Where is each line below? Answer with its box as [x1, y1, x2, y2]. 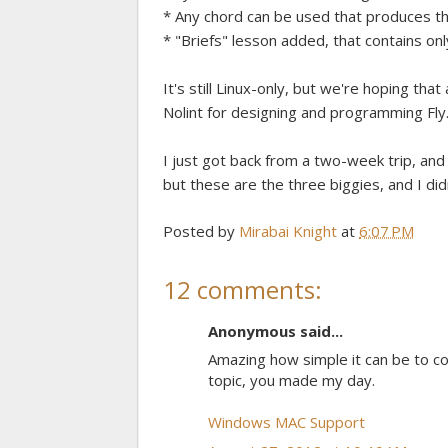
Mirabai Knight [239, 220, 337, 241]
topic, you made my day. [208, 370, 375, 391]
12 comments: [163, 272, 322, 306]
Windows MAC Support [208, 412, 365, 433]
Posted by [163, 220, 239, 241]
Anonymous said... [208, 320, 343, 341]
